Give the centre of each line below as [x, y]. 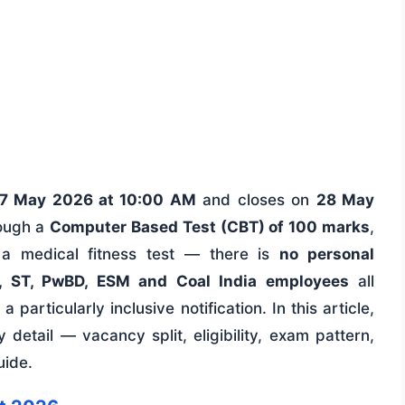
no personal [327, 254]
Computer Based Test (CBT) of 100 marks [210, 227]
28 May [345, 200]
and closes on [256, 200]
